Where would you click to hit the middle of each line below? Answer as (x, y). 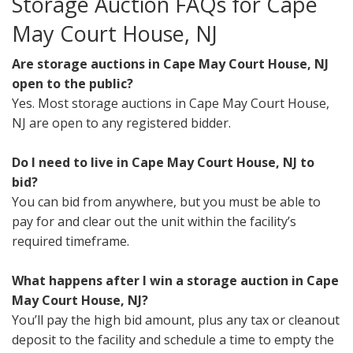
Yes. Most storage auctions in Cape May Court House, (171, 104)
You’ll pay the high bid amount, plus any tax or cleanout (176, 320)
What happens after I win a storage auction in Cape (175, 281)
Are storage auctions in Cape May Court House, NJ (170, 64)
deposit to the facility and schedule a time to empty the (173, 340)
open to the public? (72, 84)
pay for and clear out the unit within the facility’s (154, 222)
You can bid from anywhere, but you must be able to (166, 202)
